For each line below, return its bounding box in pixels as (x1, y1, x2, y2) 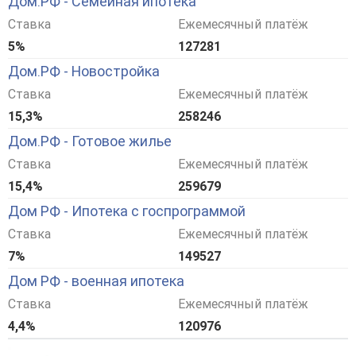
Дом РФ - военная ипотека (8, 273, 184, 290)
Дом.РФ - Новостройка (8, 63, 160, 80)
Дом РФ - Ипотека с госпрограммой (8, 203, 246, 220)
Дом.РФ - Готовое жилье (8, 133, 172, 150)
